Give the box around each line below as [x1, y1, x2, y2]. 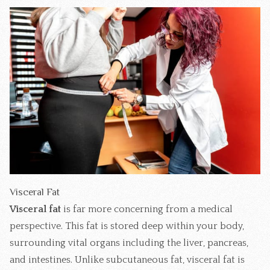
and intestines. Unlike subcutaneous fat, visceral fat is [10, 254, 245, 265]
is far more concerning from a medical [61, 203, 233, 215]
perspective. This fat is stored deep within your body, [10, 220, 244, 231]
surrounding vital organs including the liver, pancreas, [10, 237, 248, 248]
